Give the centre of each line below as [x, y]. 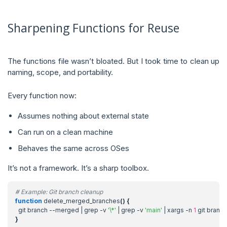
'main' [154, 210]
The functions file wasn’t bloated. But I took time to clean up [113, 61]
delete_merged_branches [81, 201]
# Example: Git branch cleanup [59, 192]
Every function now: [42, 96]
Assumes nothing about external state [83, 116]
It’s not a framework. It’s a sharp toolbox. [78, 168]
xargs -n [180, 210]
